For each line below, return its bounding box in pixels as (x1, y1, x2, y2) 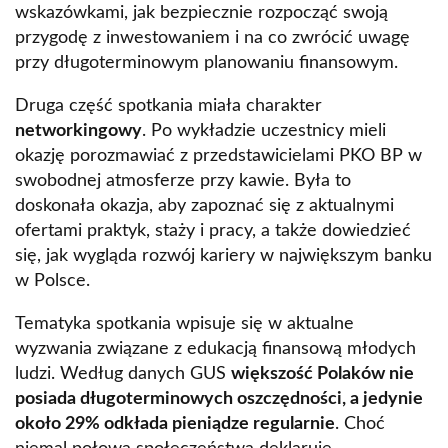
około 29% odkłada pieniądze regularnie (15, 415, 335, 434)
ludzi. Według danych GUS (15, 365, 231, 384)
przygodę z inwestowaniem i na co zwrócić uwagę (15, 29, 410, 48)
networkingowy (15, 122, 142, 141)
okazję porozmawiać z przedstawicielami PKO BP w (15, 147, 422, 166)
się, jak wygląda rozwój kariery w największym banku (15, 247, 432, 266)
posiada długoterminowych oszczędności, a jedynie (15, 390, 423, 409)
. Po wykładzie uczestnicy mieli (142, 122, 386, 141)
